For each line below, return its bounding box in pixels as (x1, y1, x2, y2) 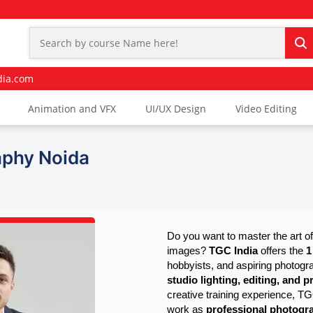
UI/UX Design (145, 102, 206, 116)
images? (167, 245, 209, 256)
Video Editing (235, 102, 297, 116)
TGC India (209, 245, 258, 256)
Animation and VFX (28, 102, 116, 116)
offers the (258, 245, 306, 256)
